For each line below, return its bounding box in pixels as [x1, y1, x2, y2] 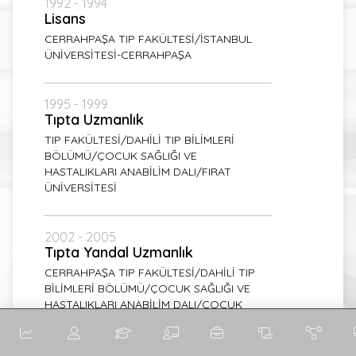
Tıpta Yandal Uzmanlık [44, 243, 193, 261]
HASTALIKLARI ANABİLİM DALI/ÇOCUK [44, 297, 242, 311]
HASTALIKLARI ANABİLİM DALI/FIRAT [44, 164, 231, 179]
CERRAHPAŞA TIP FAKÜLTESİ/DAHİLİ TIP [44, 265, 255, 280]
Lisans [44, 10, 86, 28]
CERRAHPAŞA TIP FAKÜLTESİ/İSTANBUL [44, 32, 252, 46]
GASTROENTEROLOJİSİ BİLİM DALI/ [44, 313, 231, 327]
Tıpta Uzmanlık [44, 110, 144, 129]
